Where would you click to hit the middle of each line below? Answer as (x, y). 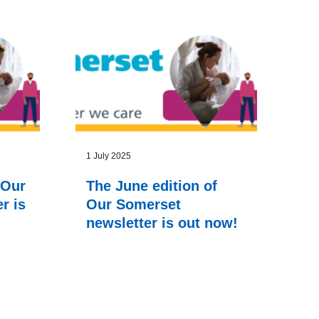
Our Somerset (134, 249)
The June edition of (152, 230)
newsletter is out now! (162, 267)
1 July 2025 (109, 200)
